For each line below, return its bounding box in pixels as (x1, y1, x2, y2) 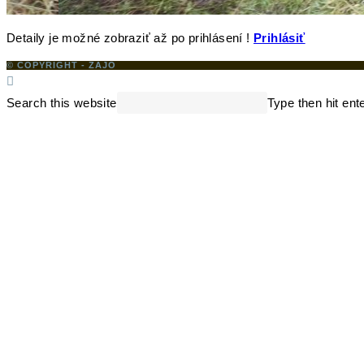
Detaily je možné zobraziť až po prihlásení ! (6, 30, 253, 45)
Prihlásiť (253, 30, 305, 45)
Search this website (6, 95, 117, 110)
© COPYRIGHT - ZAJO (6, 59, 116, 70)
